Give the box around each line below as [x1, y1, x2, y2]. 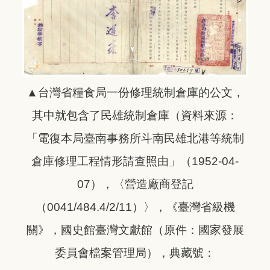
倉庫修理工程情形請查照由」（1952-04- [31, 155, 239, 168]
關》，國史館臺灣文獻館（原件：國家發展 [26, 224, 244, 237]
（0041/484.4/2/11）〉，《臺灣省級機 [35, 201, 235, 214]
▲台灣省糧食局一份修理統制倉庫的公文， [26, 86, 244, 99]
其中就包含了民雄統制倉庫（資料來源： [32, 109, 238, 122]
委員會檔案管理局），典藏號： [55, 246, 215, 260]
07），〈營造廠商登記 [77, 178, 193, 191]
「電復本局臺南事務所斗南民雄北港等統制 [26, 132, 244, 145]
